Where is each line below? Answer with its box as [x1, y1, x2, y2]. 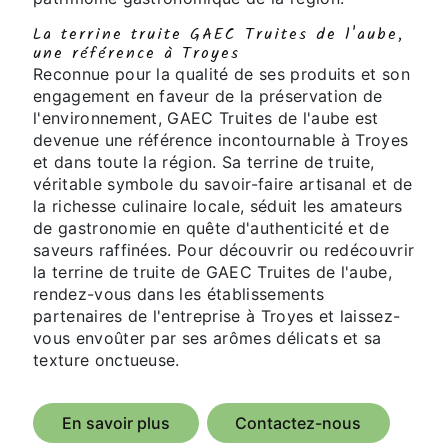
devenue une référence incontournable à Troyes [33, 130, 409, 151]
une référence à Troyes [33, 41, 240, 67]
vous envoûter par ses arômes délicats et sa [33, 328, 382, 349]
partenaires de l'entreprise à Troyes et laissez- [33, 306, 401, 327]
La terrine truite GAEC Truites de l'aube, [33, 22, 404, 48]
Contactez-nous [235, 413, 362, 434]
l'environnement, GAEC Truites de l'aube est [33, 108, 379, 129]
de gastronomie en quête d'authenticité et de [33, 218, 390, 239]
